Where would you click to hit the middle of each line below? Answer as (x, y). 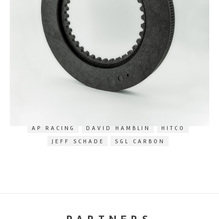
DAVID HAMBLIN (119, 128)
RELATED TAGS (109, 110)
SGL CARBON (140, 141)
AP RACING (54, 128)
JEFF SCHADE (78, 141)
